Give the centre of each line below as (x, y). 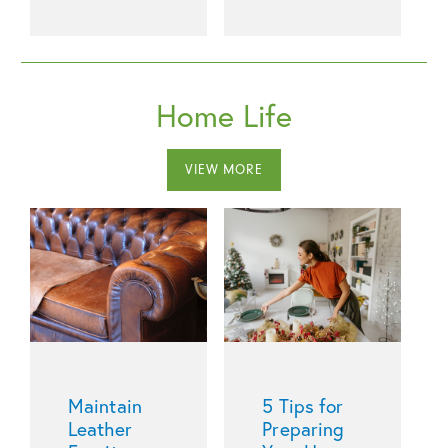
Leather (100, 428)
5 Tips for (303, 405)
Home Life (224, 115)
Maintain (105, 405)
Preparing (303, 428)
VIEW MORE (224, 170)
